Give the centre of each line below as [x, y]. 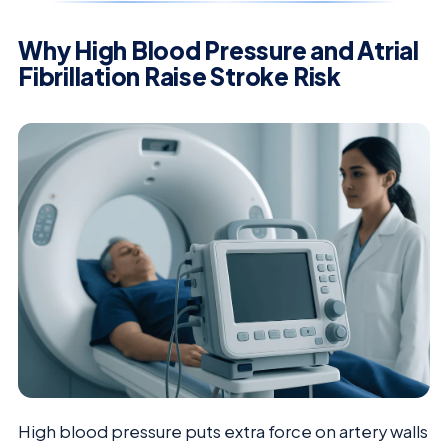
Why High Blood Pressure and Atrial [218, 49]
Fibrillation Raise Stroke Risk [179, 75]
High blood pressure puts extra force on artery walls [223, 432]
